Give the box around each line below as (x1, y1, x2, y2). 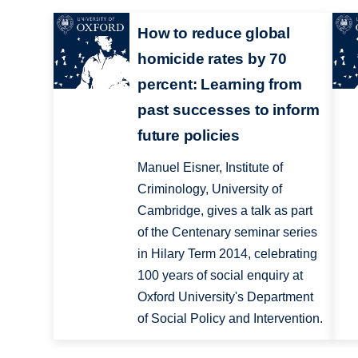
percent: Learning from (137, 76, 302, 93)
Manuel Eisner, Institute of (137, 161, 283, 175)
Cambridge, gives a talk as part (137, 204, 312, 218)
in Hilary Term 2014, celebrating (137, 247, 317, 261)
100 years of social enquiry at (137, 268, 303, 283)
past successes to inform (137, 101, 320, 119)
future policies (137, 127, 241, 145)
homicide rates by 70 (137, 50, 288, 68)
